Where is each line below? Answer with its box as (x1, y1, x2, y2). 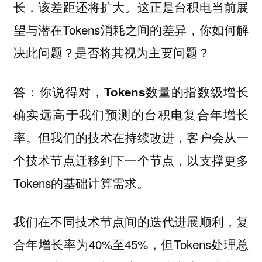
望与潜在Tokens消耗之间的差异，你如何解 (13, 20, 249, 39)
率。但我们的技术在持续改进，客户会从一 (13, 128, 249, 146)
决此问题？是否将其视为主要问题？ (13, 43, 210, 61)
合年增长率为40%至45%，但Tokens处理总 (13, 235, 249, 253)
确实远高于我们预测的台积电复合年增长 (13, 105, 249, 123)
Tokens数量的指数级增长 (104, 82, 249, 100)
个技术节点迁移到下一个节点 (13, 151, 175, 168)
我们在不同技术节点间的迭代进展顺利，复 (13, 212, 249, 230)
